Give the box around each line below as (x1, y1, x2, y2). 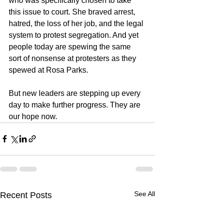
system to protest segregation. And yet (9, 31, 140, 39)
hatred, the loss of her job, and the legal (9, 19, 145, 28)
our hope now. (9, 112, 57, 121)
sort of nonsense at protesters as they (9, 54, 138, 62)
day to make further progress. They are (9, 100, 142, 109)
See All (134, 189, 155, 198)
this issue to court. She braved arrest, (9, 7, 137, 16)
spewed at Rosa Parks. (9, 65, 88, 74)
